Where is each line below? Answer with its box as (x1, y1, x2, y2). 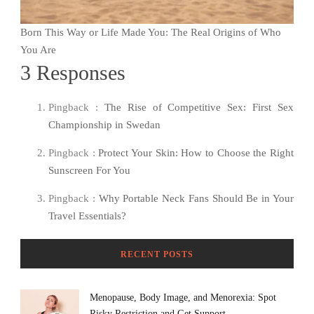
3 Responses (20, 60, 125, 84)
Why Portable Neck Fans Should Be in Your (98, 192, 294, 204)
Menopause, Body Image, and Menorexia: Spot (90, 292, 276, 303)
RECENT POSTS (121, 249, 193, 259)
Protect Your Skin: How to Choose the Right (98, 146, 294, 158)
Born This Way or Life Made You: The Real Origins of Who (20, 26, 281, 38)
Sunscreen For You (48, 164, 130, 176)
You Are (20, 43, 56, 55)
